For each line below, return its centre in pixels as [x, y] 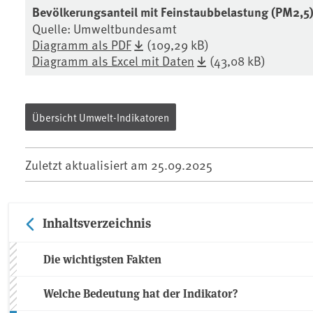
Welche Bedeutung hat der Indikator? [141, 293]
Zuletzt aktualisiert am [88, 165]
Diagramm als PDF [82, 45]
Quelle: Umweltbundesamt [104, 29]
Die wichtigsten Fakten [102, 259]
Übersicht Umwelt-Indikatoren [101, 117]
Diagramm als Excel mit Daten [113, 61]
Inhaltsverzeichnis [97, 223]
